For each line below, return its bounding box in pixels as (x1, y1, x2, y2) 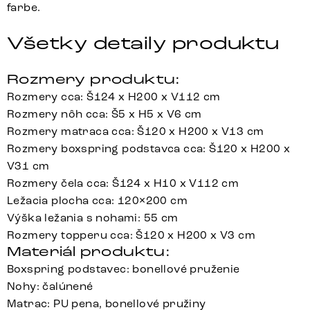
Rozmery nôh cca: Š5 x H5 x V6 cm (7, 107, 202, 121)
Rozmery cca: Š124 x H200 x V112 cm (7, 90, 221, 104)
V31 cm (7, 159, 50, 173)
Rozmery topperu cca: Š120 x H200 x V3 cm (7, 228, 255, 242)
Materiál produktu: (7, 243, 171, 261)
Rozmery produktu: (7, 71, 181, 89)
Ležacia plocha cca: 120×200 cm (7, 194, 188, 208)
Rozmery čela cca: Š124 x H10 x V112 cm (7, 176, 239, 190)
